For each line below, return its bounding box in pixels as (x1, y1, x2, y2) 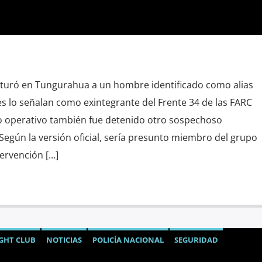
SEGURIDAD (174, 235, 218, 246)
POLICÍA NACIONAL (92, 235, 164, 246)
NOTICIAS (46, 235, 82, 246)
